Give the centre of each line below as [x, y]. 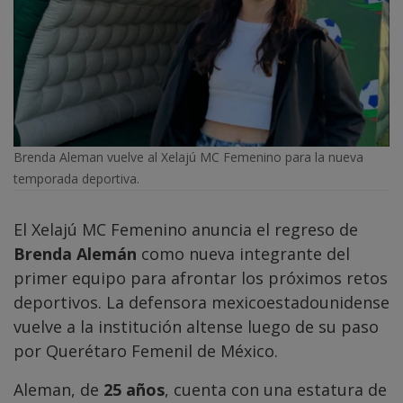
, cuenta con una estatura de [276, 390]
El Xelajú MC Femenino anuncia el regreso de [186, 230]
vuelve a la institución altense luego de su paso [196, 327]
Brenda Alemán [75, 254]
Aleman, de [58, 390]
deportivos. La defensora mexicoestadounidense [201, 303]
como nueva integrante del [243, 254]
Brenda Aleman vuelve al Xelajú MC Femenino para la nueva [188, 157]
